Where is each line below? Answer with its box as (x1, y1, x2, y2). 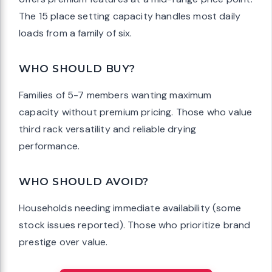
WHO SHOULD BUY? (19, 63, 135, 75)
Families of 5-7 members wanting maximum (19, 89, 212, 102)
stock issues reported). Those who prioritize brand (19, 219, 251, 232)
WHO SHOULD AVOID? (19, 175, 149, 188)
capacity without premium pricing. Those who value (19, 106, 253, 119)
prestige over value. (19, 236, 108, 249)
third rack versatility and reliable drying (19, 123, 197, 136)
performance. (19, 140, 80, 153)
